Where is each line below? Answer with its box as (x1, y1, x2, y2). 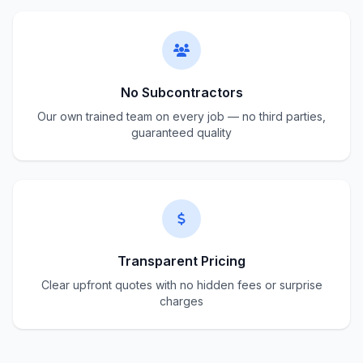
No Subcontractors (120, 84, 243, 100)
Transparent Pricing (117, 253, 246, 269)
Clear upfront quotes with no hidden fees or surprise (41, 278, 322, 292)
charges (160, 294, 203, 308)
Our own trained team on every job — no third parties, (37, 109, 326, 123)
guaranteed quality (131, 126, 232, 139)
